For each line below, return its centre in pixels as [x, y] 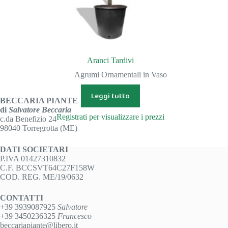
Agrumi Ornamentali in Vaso [121, 75]
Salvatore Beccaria [40, 110]
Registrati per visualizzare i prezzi [111, 117]
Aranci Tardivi [111, 61]
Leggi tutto [111, 96]
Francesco [75, 216]
